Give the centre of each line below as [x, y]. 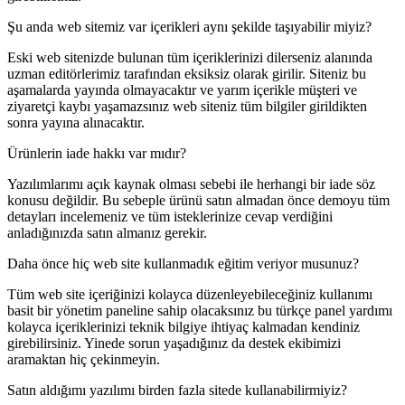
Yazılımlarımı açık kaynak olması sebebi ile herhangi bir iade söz [191, 184]
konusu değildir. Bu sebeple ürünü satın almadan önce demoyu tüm [198, 201]
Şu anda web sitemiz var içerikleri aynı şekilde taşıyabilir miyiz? [189, 27]
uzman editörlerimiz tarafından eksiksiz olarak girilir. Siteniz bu [187, 74]
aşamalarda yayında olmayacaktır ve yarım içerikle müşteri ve [182, 90]
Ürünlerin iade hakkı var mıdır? [97, 154]
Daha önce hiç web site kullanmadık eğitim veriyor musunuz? [183, 264]
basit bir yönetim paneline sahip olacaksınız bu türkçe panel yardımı [200, 311]
